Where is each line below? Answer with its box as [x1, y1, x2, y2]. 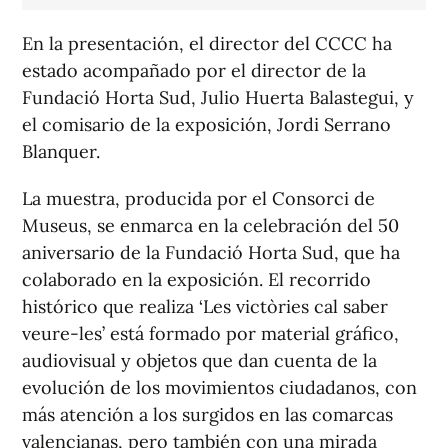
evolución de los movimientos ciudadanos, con [22, 376, 417, 400]
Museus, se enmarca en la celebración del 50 [22, 214, 399, 238]
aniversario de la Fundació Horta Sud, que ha [22, 241, 400, 265]
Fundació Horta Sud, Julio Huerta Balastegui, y [22, 86, 414, 110]
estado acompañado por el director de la [22, 59, 366, 83]
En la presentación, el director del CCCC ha [22, 32, 392, 56]
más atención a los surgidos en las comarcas [22, 403, 393, 427]
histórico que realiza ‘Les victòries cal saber [22, 295, 388, 319]
